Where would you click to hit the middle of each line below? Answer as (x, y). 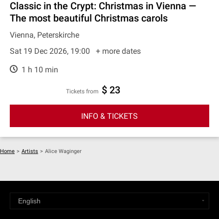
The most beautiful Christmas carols (89, 18)
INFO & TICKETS (109, 116)
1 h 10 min (39, 70)
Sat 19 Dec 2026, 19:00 (51, 51)
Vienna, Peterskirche (44, 35)
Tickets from (84, 91)
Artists (30, 151)
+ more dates (118, 51)
